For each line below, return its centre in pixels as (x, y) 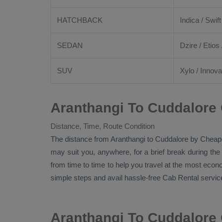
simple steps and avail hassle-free (107, 178)
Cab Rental (181, 178)
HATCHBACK (80, 20)
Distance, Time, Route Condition (103, 126)
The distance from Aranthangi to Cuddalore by (125, 139)
